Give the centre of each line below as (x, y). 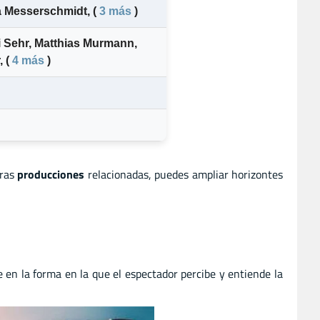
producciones (51, 174)
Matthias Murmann (84, 44)
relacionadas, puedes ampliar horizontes (184, 174)
